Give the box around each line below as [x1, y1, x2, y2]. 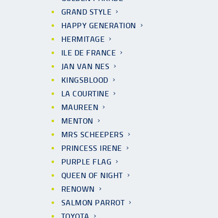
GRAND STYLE [61, 7, 112, 17]
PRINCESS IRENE [61, 144, 122, 153]
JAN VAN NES [61, 62, 110, 71]
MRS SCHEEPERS [61, 130, 124, 139]
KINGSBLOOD [61, 75, 109, 85]
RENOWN [61, 184, 95, 194]
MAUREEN [61, 103, 99, 112]
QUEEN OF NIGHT [61, 171, 123, 180]
